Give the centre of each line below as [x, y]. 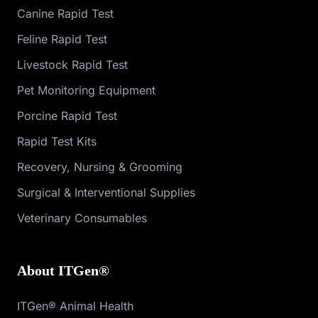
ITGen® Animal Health [75, 306]
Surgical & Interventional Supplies [106, 192]
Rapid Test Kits [57, 141]
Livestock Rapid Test [72, 64]
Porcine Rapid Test [67, 115]
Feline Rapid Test [62, 39]
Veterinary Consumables [82, 218]
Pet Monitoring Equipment [86, 90]
